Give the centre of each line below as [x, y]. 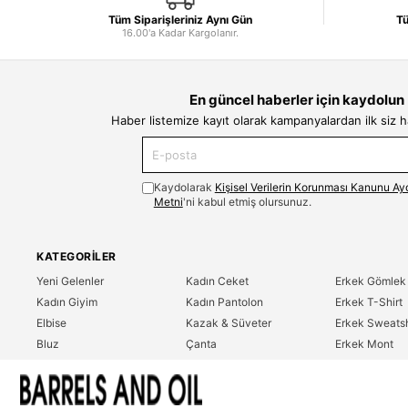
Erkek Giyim [216, 386]
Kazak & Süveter [229, 323]
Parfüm [204, 365]
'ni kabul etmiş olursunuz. [247, 202]
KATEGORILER [76, 256]
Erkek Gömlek [371, 281]
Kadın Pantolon [224, 302]
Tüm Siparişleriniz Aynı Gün [180, 20]
